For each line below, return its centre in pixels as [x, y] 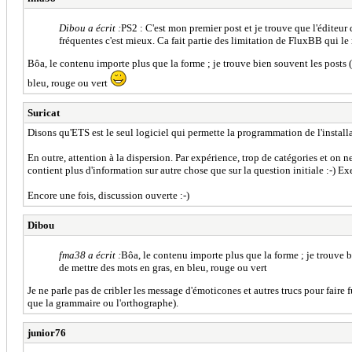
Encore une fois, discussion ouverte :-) [108, 195]
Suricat [44, 112]
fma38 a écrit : [90, 255]
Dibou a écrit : [90, 27]
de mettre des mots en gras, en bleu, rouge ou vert [163, 267]
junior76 [47, 332]
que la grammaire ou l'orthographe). [103, 302]
